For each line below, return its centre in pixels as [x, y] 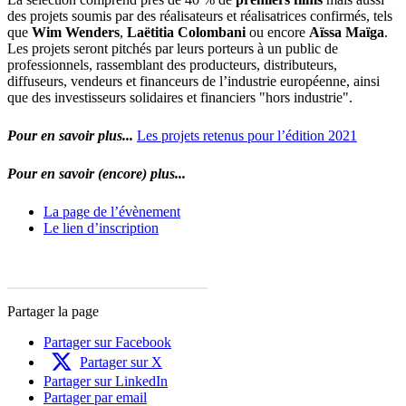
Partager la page [53, 311]
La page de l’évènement [112, 211]
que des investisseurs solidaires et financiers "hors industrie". [180, 97]
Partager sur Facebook [107, 342]
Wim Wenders [76, 32]
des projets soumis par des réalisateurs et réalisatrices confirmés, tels [200, 15]
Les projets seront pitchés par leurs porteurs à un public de [173, 48]
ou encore [277, 32]
